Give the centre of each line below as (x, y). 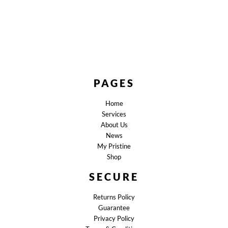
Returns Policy (114, 197)
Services (114, 114)
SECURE (114, 177)
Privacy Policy (114, 219)
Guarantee (114, 208)
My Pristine (114, 146)
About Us (114, 125)
